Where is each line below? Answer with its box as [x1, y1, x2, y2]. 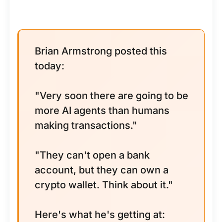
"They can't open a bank [35, 149, 150, 161]
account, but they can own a [35, 164, 168, 176]
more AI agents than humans [35, 105, 169, 116]
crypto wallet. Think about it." [35, 179, 173, 191]
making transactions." [35, 119, 137, 131]
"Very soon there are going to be [35, 90, 188, 102]
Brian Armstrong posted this [35, 45, 167, 57]
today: [35, 60, 64, 72]
